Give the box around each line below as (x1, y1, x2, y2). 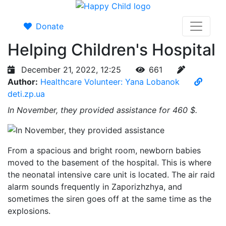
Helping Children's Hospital (8, 40, 215, 60)
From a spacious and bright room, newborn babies (8, 145, 201, 155)
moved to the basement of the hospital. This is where (8, 157, 211, 167)
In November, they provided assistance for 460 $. (8, 105, 197, 115)
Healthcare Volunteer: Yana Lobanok (40, 77, 180, 87)
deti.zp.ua (8, 89, 45, 99)
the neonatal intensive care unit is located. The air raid (8, 169, 215, 180)
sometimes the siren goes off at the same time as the (8, 194, 211, 204)
